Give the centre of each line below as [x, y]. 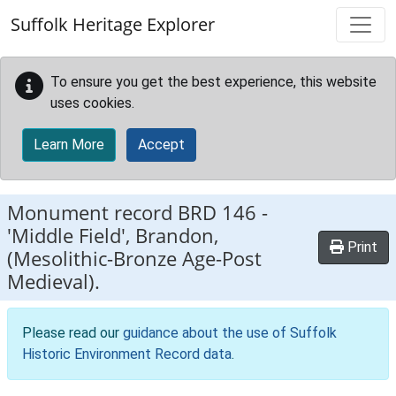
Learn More [69, 145]
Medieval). [53, 282]
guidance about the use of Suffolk [230, 333]
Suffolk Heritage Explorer [113, 24]
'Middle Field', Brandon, [113, 236]
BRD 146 [217, 213]
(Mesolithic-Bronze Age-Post [134, 259]
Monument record [92, 213]
